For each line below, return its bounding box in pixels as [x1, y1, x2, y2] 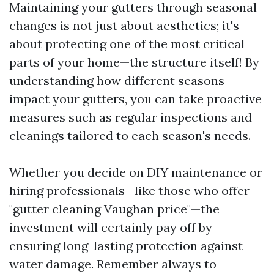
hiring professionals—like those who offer [9, 183, 250, 198]
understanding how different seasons [9, 73, 224, 88]
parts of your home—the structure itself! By [9, 54, 259, 70]
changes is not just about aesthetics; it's [9, 18, 239, 33]
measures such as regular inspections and [9, 109, 252, 125]
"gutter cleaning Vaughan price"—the [9, 201, 220, 217]
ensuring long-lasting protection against [9, 238, 243, 253]
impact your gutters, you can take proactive [9, 91, 262, 106]
